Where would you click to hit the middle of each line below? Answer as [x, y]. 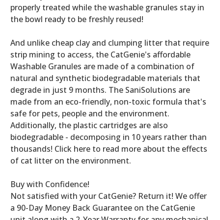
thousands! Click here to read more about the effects [109, 149]
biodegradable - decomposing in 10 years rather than [109, 137]
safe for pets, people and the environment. [90, 113]
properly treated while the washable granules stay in [107, 7]
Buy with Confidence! [50, 184]
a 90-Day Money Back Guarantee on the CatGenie [103, 207]
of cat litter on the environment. [71, 160]
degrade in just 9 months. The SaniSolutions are [100, 90]
